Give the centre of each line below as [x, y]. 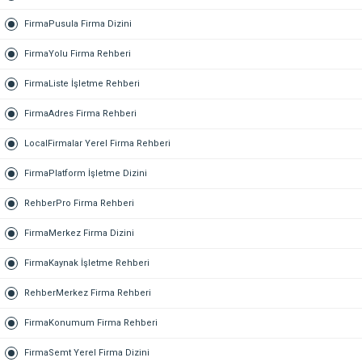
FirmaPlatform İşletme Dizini [86, 173]
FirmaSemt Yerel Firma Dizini [87, 353]
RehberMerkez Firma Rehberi [88, 293]
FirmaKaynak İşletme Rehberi [87, 263]
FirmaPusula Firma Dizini [78, 24]
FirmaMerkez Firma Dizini [79, 233]
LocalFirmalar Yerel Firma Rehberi [97, 143]
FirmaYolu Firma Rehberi [78, 54]
